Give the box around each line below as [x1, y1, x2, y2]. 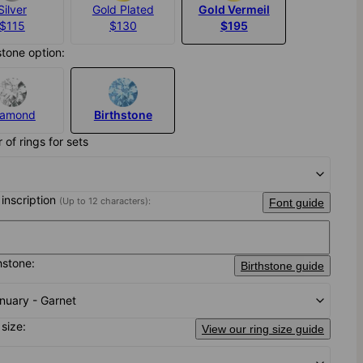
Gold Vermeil [198, 2, 270, 17]
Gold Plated [92, 2, 154, 17]
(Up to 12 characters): [59, 195, 152, 207]
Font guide [268, 196, 324, 210]
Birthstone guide [240, 259, 324, 273]
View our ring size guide [201, 322, 324, 336]
